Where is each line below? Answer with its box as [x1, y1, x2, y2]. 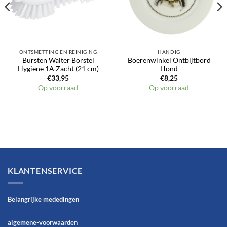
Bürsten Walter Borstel [22, 56, 94, 64]
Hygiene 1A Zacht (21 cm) [17, 64, 99, 73]
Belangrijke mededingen [8, 195, 79, 204]
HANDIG [158, 49, 180, 55]
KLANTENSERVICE [8, 166, 83, 176]
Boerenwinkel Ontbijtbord [127, 56, 211, 64]
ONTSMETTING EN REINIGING [19, 49, 97, 55]
